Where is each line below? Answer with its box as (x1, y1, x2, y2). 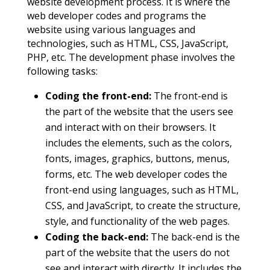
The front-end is (153, 89, 228, 103)
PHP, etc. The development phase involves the (27, 51, 235, 64)
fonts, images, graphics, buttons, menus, (45, 152, 230, 166)
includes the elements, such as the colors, (45, 136, 232, 150)
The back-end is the (150, 230, 240, 244)
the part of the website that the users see (45, 105, 233, 119)
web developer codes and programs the (27, 9, 206, 23)
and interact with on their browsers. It (45, 121, 216, 134)
